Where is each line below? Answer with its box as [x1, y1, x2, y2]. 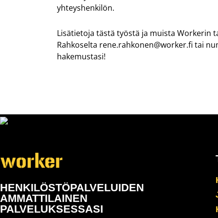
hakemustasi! [57, 51, 106, 62]
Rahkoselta [57, 39, 99, 50]
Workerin [177, 27, 211, 38]
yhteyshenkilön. [57, 2, 114, 14]
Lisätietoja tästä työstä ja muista [57, 27, 177, 38]
